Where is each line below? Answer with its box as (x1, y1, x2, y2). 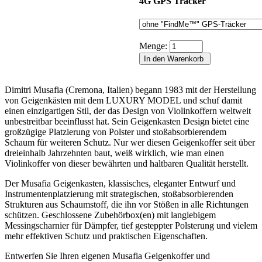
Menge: (139, 40, 170, 51)
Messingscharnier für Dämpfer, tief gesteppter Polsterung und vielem (5, 220, 257, 230)
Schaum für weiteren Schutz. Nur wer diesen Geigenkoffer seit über (5, 137, 255, 147)
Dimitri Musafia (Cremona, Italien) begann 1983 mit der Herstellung (5, 84, 256, 95)
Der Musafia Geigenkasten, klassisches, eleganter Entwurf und (5, 178, 236, 188)
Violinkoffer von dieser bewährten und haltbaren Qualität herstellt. (5, 158, 249, 168)
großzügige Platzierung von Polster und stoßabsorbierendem (5, 126, 226, 137)
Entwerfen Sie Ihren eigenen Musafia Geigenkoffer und (5, 250, 210, 261)
